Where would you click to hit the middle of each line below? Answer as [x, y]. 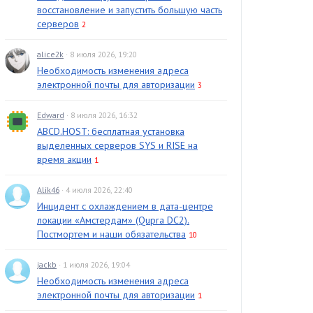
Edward [51, 115]
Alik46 [48, 190]
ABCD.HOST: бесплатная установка [111, 131]
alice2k [50, 54]
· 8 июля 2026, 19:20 [101, 54]
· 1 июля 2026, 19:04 [94, 264]
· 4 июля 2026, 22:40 [97, 190]
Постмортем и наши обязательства [111, 234]
